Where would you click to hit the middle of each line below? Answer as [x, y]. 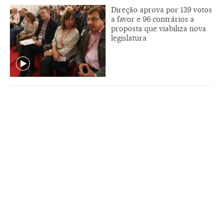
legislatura [129, 38]
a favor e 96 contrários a [153, 19]
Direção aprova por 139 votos [162, 9]
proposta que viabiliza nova [159, 28]
